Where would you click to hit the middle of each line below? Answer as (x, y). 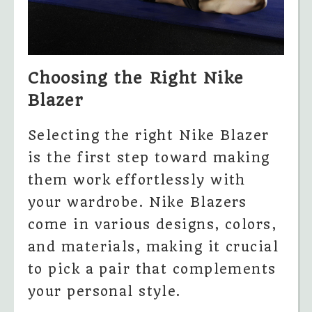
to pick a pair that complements (152, 270)
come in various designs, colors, (153, 225)
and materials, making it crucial (154, 247)
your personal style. (104, 292)
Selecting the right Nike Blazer (149, 136)
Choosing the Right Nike (136, 79)
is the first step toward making (149, 158)
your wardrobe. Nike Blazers (138, 203)
